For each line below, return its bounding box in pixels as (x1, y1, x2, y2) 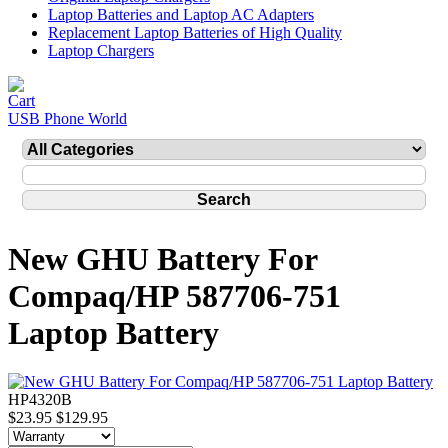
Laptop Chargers (48, 42, 154, 59)
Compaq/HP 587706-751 (8, 278, 341, 315)
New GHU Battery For (8, 241, 317, 278)
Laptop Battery (8, 315, 219, 352)
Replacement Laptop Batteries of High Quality (48, 24, 342, 41)
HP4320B (8, 391, 72, 409)
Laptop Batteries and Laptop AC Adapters (48, 6, 314, 23)
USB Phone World (8, 110, 127, 127)
